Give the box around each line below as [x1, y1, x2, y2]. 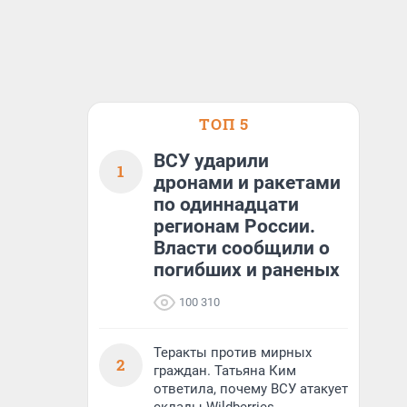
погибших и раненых [154, 259, 340, 281]
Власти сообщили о [154, 237, 330, 259]
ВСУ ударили [154, 150, 269, 172]
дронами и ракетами [154, 172, 341, 194]
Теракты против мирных [154, 344, 312, 361]
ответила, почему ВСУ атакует [154, 381, 348, 397]
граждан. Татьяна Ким [154, 362, 296, 379]
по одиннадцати [154, 194, 299, 215]
